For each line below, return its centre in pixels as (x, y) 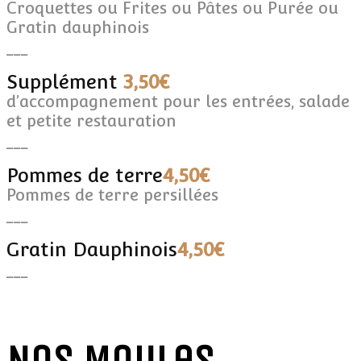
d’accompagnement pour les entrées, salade (178, 101)
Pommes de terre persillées (112, 195)
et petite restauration (91, 120)
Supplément (65, 81)
